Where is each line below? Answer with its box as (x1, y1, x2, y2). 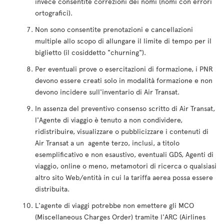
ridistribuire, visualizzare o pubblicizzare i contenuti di (35, 126, 208, 136)
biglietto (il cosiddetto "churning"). (35, 47, 146, 57)
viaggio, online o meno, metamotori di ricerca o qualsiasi (35, 161, 216, 170)
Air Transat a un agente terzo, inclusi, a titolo (35, 138, 179, 147)
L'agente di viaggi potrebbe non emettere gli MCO (35, 200, 194, 210)
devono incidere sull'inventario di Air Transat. (35, 87, 179, 96)
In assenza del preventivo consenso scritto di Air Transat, (35, 103, 215, 113)
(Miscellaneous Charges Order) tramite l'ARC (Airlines (35, 212, 205, 221)
